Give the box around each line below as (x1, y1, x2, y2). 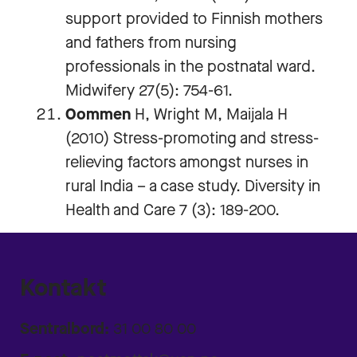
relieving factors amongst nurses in (65, 151, 308, 173)
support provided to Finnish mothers (65, 8, 323, 29)
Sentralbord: (20, 318, 109, 339)
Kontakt (20, 272, 107, 304)
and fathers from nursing (65, 32, 237, 53)
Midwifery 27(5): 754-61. (65, 80, 233, 101)
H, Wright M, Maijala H (131, 104, 288, 125)
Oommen (65, 104, 131, 125)
